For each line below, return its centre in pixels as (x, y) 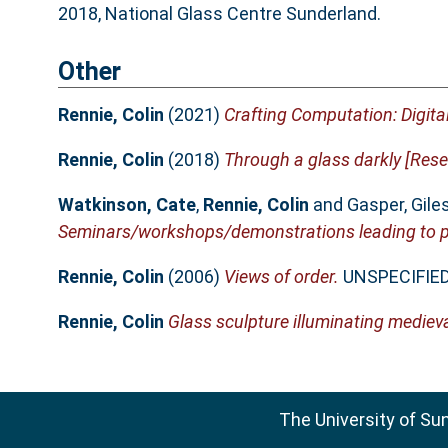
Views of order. (281, 276)
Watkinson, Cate (126, 204)
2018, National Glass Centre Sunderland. (219, 14)
